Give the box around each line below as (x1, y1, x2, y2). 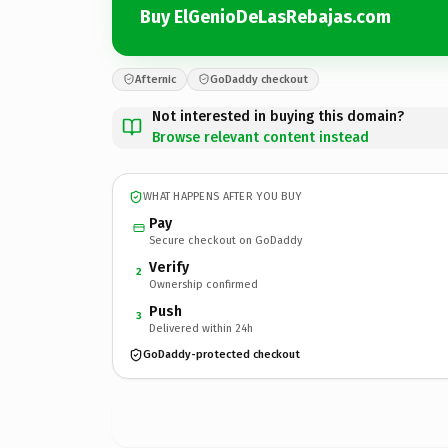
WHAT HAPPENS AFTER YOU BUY (143, 190, 302, 203)
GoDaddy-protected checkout (143, 348, 300, 361)
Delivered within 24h (149, 321, 253, 335)
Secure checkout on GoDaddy (149, 233, 302, 247)
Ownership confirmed (149, 277, 258, 291)
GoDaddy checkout (210, 72, 308, 86)
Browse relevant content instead (152, 128, 369, 146)
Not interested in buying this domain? (152, 107, 404, 125)
